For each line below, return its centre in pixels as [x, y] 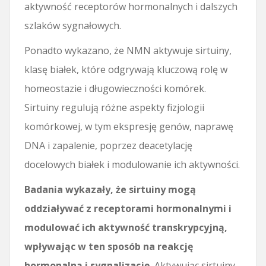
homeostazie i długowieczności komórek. [115, 88]
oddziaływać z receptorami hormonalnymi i [128, 208]
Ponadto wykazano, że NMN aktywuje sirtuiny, [128, 50]
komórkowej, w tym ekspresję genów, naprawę [129, 126]
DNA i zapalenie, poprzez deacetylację [108, 145]
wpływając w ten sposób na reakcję [109, 246]
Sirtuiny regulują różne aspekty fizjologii [114, 107]
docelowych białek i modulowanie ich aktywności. [132, 164]
